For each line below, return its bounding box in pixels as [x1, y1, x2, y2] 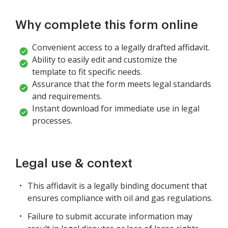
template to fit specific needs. [32, 66, 142, 78]
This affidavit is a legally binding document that [27, 180, 207, 192]
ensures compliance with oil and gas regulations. [27, 192, 213, 204]
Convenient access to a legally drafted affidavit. [32, 42, 210, 53]
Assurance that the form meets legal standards [32, 78, 211, 90]
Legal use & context [15, 157, 132, 170]
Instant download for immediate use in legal [32, 103, 199, 115]
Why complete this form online [15, 19, 198, 32]
